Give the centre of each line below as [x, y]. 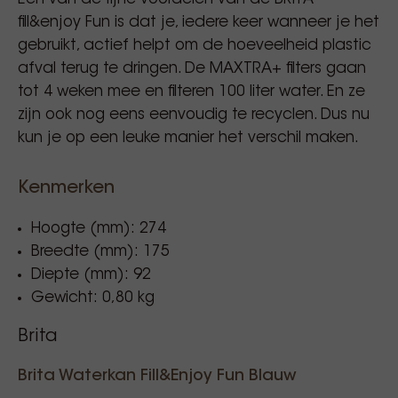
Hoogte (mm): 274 [99, 229]
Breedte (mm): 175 [100, 252]
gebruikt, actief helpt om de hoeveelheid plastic [195, 46]
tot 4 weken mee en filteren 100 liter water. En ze [191, 92]
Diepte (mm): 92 [91, 275]
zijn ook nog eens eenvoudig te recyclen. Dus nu [194, 115]
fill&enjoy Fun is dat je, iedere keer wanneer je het [199, 23]
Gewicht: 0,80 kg [93, 298]
